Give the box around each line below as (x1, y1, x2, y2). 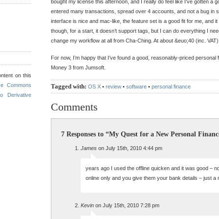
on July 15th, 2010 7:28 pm (94, 202, 159, 208)
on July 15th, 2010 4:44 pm (97, 145, 162, 151)
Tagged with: (51, 83, 87, 90)
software (126, 84, 147, 89)
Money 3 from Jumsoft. (51, 65, 106, 70)
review (106, 84, 121, 89)
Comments (51, 101, 98, 113)
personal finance (152, 84, 191, 89)
